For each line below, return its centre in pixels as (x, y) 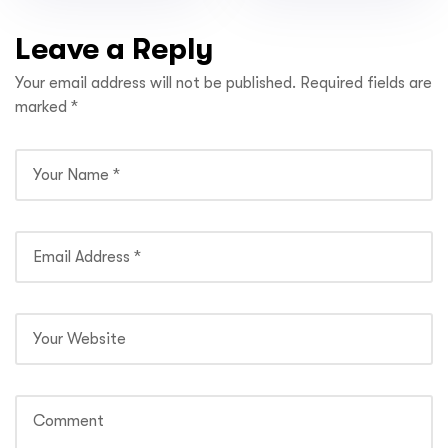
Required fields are (366, 82)
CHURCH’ (377, 27)
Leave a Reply (114, 48)
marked (43, 106)
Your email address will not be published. (155, 82)
